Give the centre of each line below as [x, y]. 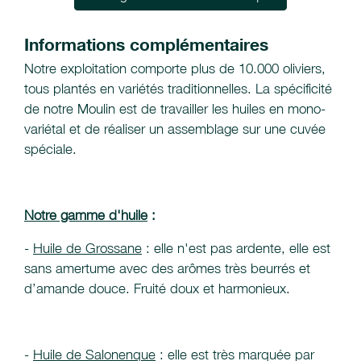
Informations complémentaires [146, 45]
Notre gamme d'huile [86, 216]
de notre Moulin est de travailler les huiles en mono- [175, 109]
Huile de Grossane [87, 249]
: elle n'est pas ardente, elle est [236, 249]
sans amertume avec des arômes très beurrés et [167, 269]
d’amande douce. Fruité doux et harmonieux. [157, 289]
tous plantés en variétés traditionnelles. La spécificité [178, 89]
